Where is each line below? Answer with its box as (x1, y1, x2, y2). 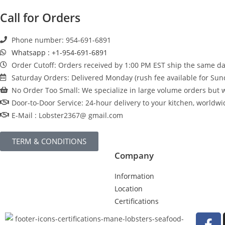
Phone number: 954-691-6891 (11, 35, 111, 45)
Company (115, 149, 154, 161)
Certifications (115, 196, 159, 206)
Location (115, 183, 143, 193)
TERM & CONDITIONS (12, 136, 86, 146)
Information (115, 171, 154, 181)
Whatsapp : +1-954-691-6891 (11, 47, 107, 57)
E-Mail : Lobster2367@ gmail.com (11, 110, 123, 120)
